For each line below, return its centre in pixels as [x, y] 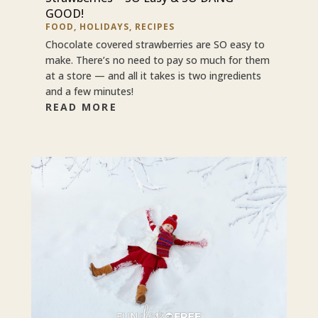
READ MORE [81, 106]
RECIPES [154, 26]
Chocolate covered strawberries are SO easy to [155, 44]
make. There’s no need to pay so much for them [157, 60]
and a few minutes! [89, 91]
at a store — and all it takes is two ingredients [153, 75]
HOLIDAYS [104, 26]
